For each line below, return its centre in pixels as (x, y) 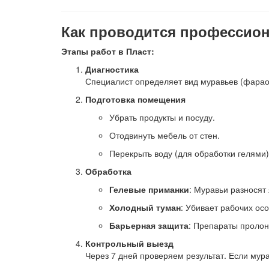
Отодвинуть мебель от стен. (165, 135)
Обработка (108, 171)
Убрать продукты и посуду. (162, 117)
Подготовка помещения (135, 99)
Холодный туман (145, 207)
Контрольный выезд (129, 243)
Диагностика (112, 69)
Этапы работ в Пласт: (108, 51)
